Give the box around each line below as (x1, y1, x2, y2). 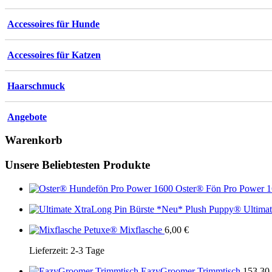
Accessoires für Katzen (7, 49, 101, 60)
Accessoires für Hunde (7, 18, 100, 29)
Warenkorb (5, 134, 63, 147)
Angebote (7, 111, 47, 122)
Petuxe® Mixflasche (84, 224, 162, 235)
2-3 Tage (70, 245, 104, 256)
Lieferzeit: (29, 245, 70, 256)
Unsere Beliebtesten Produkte (5, 158, 150, 172)
